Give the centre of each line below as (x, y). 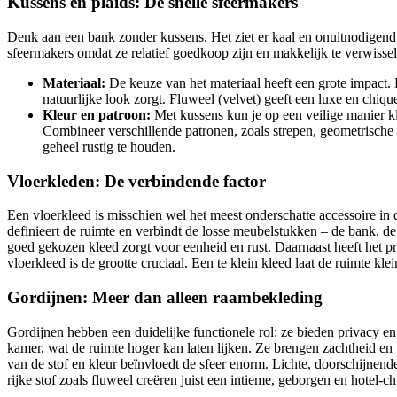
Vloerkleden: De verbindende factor (136, 181)
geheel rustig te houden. (109, 146)
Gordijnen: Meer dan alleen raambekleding (165, 298)
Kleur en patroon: (97, 114)
